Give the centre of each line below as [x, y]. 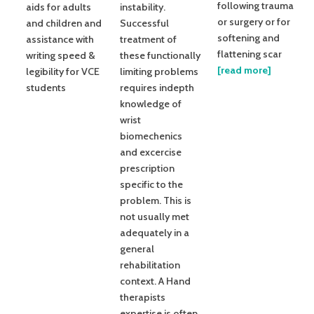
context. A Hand [155, 281]
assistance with [60, 40]
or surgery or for [254, 22]
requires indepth [157, 88]
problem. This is [156, 201]
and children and [64, 23]
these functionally [160, 56]
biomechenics [151, 136]
